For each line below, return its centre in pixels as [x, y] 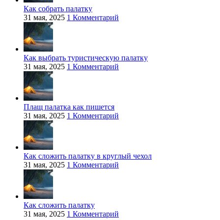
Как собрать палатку [58, 9]
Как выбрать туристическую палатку [86, 58]
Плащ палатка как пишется [69, 107]
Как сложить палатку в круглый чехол [88, 156]
